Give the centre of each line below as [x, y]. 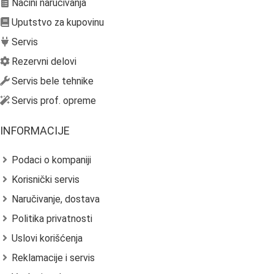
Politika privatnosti [52, 219]
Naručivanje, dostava [56, 199]
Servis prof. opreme [54, 101]
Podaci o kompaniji [51, 160]
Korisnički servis [46, 180]
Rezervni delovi [44, 62]
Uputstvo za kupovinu [58, 23]
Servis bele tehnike [53, 81]
